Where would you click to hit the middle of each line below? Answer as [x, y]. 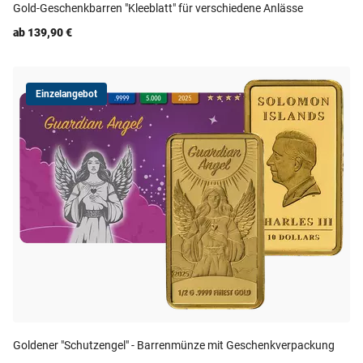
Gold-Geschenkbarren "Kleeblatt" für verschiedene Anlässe [158, 8]
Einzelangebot [66, 94]
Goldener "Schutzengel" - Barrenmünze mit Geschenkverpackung [174, 345]
